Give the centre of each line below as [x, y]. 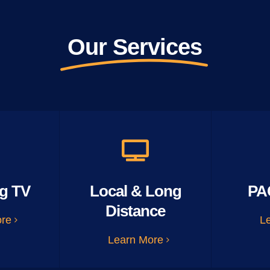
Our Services [135, 47]
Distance [135, 211]
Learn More [135, 240]
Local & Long [135, 191]
